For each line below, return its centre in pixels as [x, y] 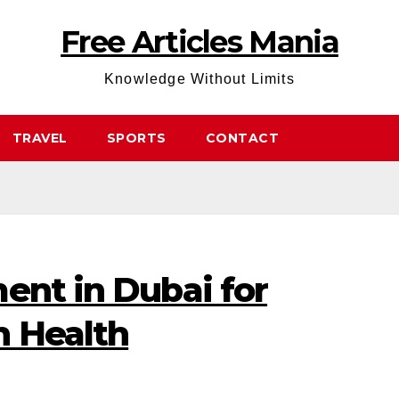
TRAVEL [40, 138]
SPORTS [136, 138]
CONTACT [242, 138]
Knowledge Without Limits [199, 79]
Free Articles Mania [199, 42]
